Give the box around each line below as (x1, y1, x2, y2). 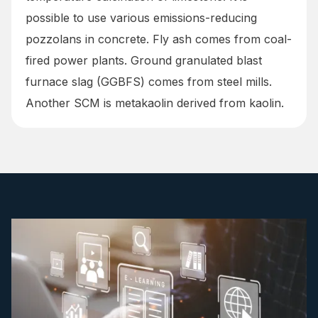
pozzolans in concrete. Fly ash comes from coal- (26, 31, 292, 46)
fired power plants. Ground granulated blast (26, 53, 262, 67)
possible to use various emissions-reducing (26, 10, 257, 25)
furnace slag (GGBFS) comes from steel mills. (26, 74, 272, 89)
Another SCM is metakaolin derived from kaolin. (26, 95, 284, 110)
